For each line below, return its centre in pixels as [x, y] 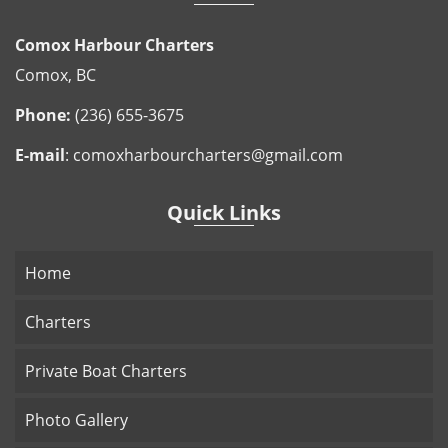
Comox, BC [55, 75]
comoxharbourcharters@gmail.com [208, 155]
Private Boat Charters [106, 371]
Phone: [43, 115]
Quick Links [224, 213]
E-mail [40, 155]
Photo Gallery [76, 420]
